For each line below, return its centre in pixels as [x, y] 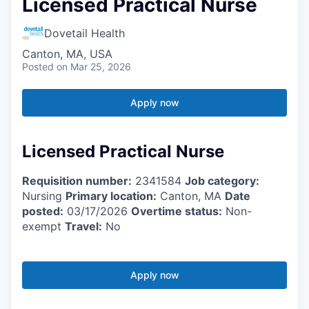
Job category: [222, 180]
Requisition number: [77, 180]
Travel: [83, 226]
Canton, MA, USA [67, 53]
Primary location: [111, 196]
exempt [43, 226]
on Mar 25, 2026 [94, 66]
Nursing [44, 196]
